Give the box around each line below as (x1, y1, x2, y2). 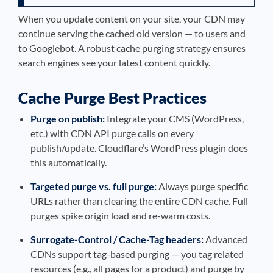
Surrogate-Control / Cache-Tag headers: (30, 233, 204, 245)
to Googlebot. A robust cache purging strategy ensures (18, 42, 246, 54)
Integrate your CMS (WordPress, (105, 113, 244, 124)
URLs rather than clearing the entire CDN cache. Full (30, 195, 248, 207)
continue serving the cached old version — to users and (18, 27, 246, 39)
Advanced (204, 233, 247, 245)
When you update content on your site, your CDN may (18, 13, 245, 24)
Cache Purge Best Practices (18, 88, 207, 107)
